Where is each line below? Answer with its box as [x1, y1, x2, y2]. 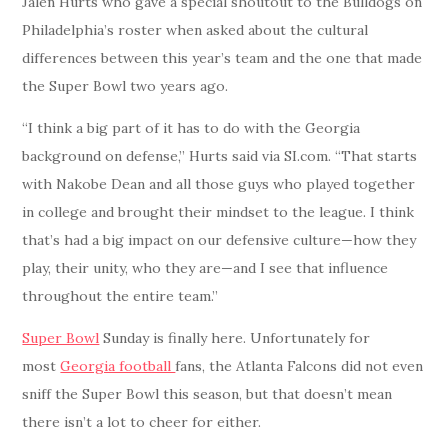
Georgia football [60, 357, 176, 376]
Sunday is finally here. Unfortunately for [99, 329, 371, 348]
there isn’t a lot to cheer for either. [22, 413, 262, 432]
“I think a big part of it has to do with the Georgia [22, 119, 361, 138]
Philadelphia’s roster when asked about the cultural [22, 21, 369, 40]
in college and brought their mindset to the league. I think [22, 203, 415, 222]
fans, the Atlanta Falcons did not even [175, 357, 424, 376]
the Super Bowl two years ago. [22, 77, 229, 96]
